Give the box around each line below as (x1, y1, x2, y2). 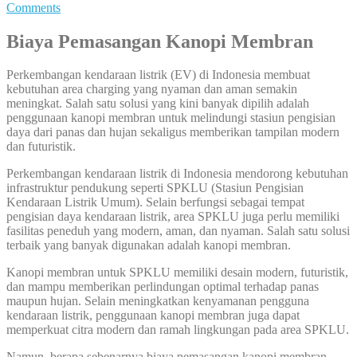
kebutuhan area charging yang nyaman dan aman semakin (6, 82, 297, 96)
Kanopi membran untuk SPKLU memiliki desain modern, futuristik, (6, 265, 348, 280)
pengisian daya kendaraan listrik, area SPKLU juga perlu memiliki (6, 210, 339, 224)
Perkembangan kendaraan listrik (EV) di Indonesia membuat (6, 68, 310, 82)
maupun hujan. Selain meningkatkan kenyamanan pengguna (6, 294, 309, 308)
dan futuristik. (6, 139, 95, 154)
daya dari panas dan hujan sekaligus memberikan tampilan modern (6, 125, 339, 139)
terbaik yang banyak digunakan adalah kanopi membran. (6, 238, 291, 253)
